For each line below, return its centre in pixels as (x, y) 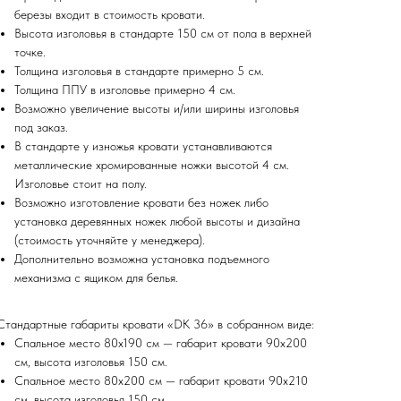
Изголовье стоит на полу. (81, 184)
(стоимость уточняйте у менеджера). (110, 240)
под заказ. (41, 128)
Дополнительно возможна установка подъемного (142, 259)
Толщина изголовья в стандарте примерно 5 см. (139, 71)
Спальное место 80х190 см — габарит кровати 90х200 (161, 343)
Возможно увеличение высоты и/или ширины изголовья (157, 109)
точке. (30, 52)
